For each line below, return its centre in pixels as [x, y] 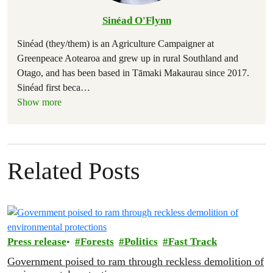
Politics [141, 242]
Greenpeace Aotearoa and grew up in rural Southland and [128, 58]
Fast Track [193, 242]
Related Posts [74, 171]
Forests [97, 242]
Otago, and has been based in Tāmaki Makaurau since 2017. [133, 73]
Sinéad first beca [49, 87]
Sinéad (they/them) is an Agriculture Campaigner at [115, 44]
